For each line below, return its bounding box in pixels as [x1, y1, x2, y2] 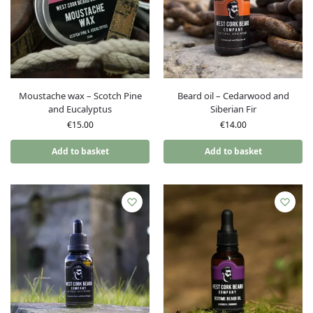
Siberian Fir [210, 103, 256, 115]
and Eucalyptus [48, 103, 112, 115]
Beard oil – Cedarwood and [177, 89, 289, 102]
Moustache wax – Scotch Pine [18, 89, 142, 102]
